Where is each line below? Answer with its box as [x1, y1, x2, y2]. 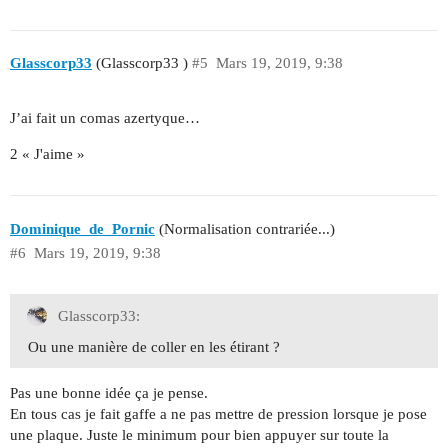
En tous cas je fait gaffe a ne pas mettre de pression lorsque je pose [10, 406, 427, 423]
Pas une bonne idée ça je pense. [10, 385, 208, 402]
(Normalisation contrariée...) [155, 220, 335, 237]
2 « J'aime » [10, 146, 85, 163]
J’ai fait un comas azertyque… [10, 110, 200, 127]
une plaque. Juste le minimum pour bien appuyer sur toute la [10, 427, 389, 444]
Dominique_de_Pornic [10, 220, 155, 237]
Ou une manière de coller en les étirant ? [28, 339, 280, 356]
